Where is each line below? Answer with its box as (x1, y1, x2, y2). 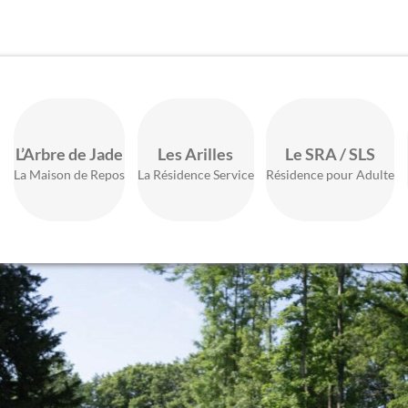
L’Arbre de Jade (15, 143, 124, 164)
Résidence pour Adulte (266, 166, 395, 182)
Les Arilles (158, 143, 234, 164)
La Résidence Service (137, 166, 254, 182)
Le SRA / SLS (285, 143, 376, 164)
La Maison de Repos (14, 166, 126, 182)
